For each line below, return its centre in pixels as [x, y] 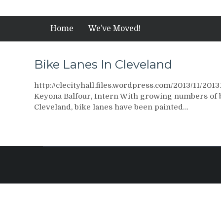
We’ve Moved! [114, 29]
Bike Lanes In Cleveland [103, 64]
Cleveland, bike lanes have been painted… [111, 107]
